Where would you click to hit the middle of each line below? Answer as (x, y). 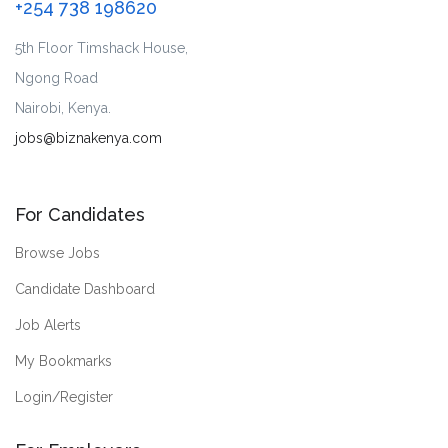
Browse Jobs (57, 253)
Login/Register (64, 397)
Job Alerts (48, 325)
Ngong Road (56, 78)
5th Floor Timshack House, (101, 48)
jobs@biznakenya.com (88, 138)
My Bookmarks (63, 361)
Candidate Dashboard (85, 289)
